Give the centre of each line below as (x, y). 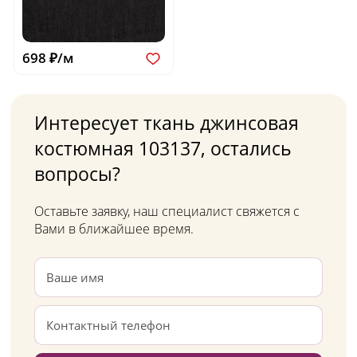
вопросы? (77, 174)
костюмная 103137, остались (163, 149)
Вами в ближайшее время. (114, 229)
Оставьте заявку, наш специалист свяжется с (167, 212)
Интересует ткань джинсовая (166, 123)
